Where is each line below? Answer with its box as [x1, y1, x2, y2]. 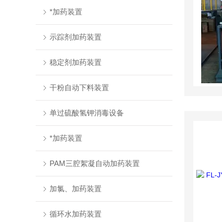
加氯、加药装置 [49, 184, 102, 193]
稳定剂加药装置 [49, 58, 102, 66]
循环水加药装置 [49, 210, 102, 218]
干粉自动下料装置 [49, 83, 109, 92]
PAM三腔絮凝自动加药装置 [49, 159, 140, 167]
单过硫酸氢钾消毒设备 [49, 109, 124, 117]
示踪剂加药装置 [49, 33, 102, 41]
